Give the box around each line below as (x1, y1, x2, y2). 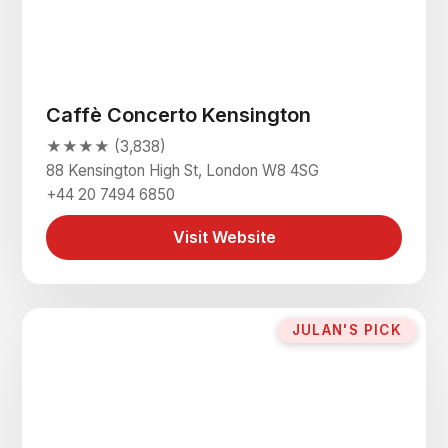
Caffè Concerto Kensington (46, 103, 312, 128)
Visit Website (172, 227, 276, 248)
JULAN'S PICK (291, 322, 403, 339)
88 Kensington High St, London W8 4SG (46, 161, 320, 181)
